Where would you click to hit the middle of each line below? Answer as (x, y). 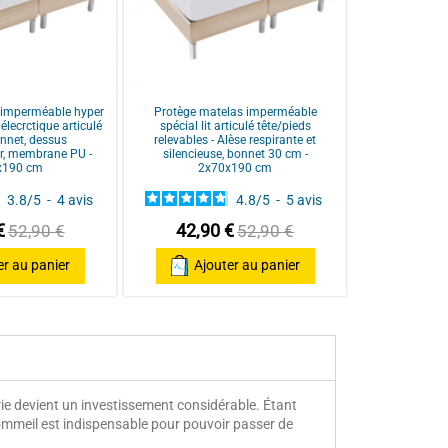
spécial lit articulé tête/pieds (235, 126)
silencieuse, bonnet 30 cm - (235, 154)
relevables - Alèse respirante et (235, 140)
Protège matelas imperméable (235, 112)
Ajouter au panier (246, 265)
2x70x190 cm (235, 168)
